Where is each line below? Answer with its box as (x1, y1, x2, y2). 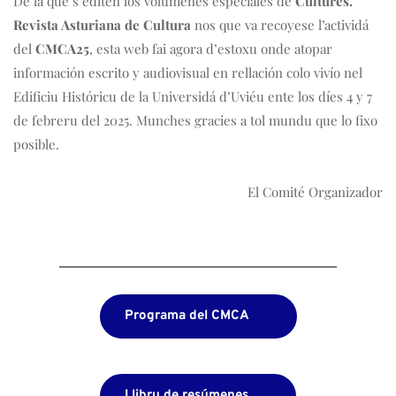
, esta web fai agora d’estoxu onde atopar (89, 40, 332, 58)
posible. (13, 135, 59, 154)
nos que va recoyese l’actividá (191, 16, 369, 34)
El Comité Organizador (247, 183, 383, 202)
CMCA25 (35, 40, 89, 58)
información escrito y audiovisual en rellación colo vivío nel (13, 64, 362, 82)
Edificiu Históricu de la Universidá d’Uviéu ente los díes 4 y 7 (13, 88, 372, 106)
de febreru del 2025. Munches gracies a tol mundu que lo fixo (13, 111, 377, 130)
